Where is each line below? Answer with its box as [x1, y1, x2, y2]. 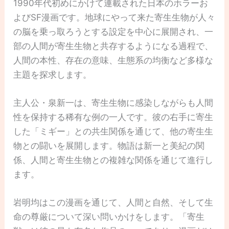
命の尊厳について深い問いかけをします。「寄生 [13, 211, 205, 222]
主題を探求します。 [13, 69, 92, 80]
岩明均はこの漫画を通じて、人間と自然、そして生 [13, 197, 214, 208]
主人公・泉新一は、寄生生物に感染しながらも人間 [13, 97, 214, 108]
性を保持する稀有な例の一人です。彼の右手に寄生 [13, 111, 214, 122]
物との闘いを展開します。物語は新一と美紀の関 [13, 140, 205, 151]
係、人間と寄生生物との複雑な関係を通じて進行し [13, 154, 214, 165]
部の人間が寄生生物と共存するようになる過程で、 [13, 40, 214, 51]
